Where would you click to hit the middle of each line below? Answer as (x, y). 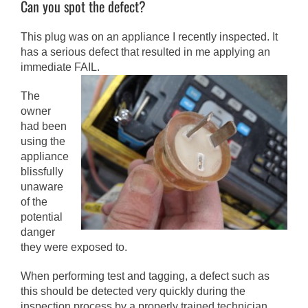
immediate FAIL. (60, 67)
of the (34, 202)
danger (38, 232)
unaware (42, 187)
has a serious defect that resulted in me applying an (145, 52)
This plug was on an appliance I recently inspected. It (149, 37)
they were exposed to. (74, 247)
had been (44, 126)
